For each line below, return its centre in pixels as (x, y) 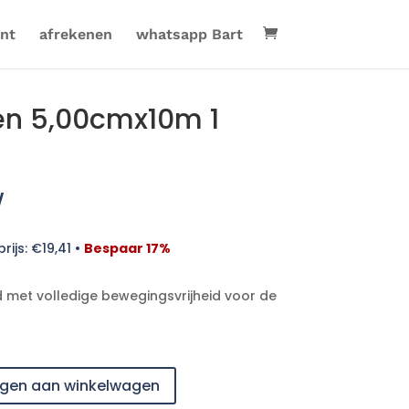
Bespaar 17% (127, 248)
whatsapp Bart (189, 34)
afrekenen (75, 34)
